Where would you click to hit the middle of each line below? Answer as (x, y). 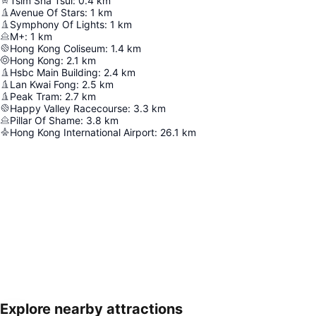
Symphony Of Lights (57, 24)
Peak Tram (35, 96)
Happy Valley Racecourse (69, 108)
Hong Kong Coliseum (57, 48)
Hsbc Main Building (54, 72)
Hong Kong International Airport (82, 132)
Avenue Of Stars (47, 12)
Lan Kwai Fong (43, 84)
